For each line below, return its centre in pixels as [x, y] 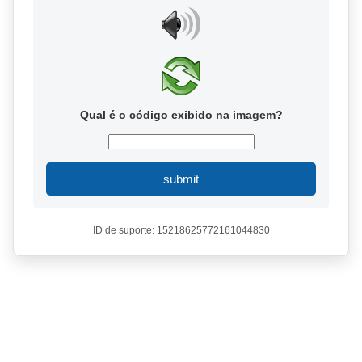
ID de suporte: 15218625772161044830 [181, 230]
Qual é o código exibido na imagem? [181, 115]
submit [181, 179]
